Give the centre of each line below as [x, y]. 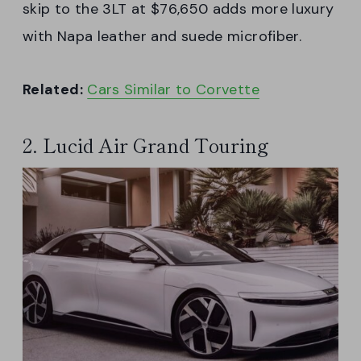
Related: [53, 90]
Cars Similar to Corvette [173, 90]
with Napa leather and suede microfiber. [162, 37]
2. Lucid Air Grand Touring [146, 145]
